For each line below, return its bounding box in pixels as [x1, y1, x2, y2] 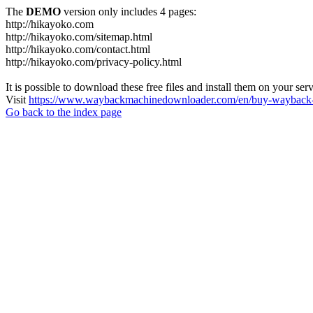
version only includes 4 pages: [61, 6, 196, 17]
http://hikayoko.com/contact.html [6, 43, 150, 55]
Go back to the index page [6, 106, 122, 118]
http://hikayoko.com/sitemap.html [6, 31, 152, 43]
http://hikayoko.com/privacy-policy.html [6, 56, 182, 68]
